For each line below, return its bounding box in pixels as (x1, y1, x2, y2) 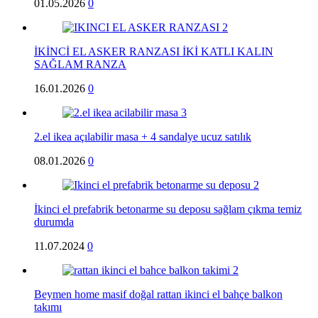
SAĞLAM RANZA (34, 57, 126, 70)
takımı (34, 300, 62, 313)
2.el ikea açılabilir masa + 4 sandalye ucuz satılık (34, 130, 251, 143)
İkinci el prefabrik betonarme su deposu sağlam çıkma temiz (34, 202, 302, 215)
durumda (34, 215, 74, 228)
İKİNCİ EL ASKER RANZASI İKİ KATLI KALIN (34, 45, 273, 57)
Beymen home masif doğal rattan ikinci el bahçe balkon (34, 287, 283, 300)
